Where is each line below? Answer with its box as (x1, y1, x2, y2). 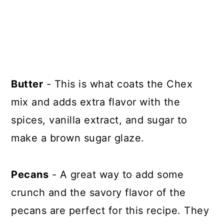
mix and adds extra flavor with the (11, 95, 180, 108)
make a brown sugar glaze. (11, 131, 148, 144)
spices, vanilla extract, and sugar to (11, 113, 187, 126)
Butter (11, 77, 43, 90)
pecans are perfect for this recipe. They (11, 204, 209, 216)
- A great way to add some (48, 168, 184, 180)
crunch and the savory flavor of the (11, 186, 186, 198)
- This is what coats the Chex (43, 77, 193, 90)
